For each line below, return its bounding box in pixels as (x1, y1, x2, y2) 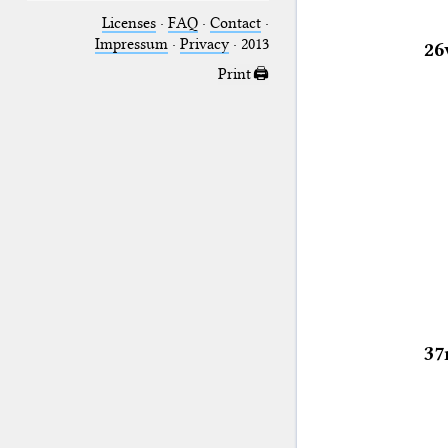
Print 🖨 (217, 65, 269, 84)
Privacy (179, 34, 229, 53)
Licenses (101, 13, 156, 32)
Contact (209, 13, 261, 32)
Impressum (94, 34, 168, 53)
